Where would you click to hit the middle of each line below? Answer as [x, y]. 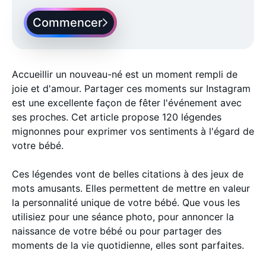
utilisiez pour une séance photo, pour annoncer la [123, 217]
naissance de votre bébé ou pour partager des [117, 231]
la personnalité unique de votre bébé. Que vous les [126, 202]
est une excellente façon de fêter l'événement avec [127, 103]
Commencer [68, 23]
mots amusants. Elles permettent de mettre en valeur [131, 188]
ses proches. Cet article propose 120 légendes [117, 117]
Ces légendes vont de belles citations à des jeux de [128, 174]
